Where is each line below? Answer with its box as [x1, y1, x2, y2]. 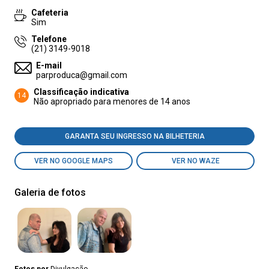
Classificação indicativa [34, 87, 129, 97]
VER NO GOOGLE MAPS [34, 157, 113, 165]
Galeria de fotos [14, 187, 86, 198]
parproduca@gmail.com [36, 70, 127, 80]
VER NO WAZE [171, 157, 220, 165]
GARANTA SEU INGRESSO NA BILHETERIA [64, 132, 205, 141]
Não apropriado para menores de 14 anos [34, 97, 190, 106]
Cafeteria [31, 8, 68, 17]
